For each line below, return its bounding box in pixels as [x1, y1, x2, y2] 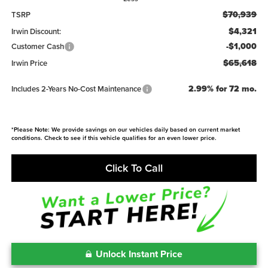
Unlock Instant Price [96, 246, 182, 261]
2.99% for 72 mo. [188, 82, 257, 95]
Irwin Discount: [11, 25, 61, 37]
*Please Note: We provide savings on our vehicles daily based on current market [11, 124, 240, 134]
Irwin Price [11, 57, 47, 69]
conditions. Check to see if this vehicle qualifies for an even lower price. [11, 133, 217, 142]
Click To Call [105, 160, 163, 175]
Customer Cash [11, 40, 64, 52]
